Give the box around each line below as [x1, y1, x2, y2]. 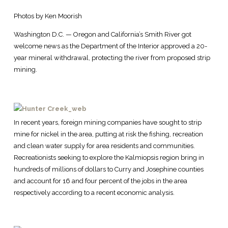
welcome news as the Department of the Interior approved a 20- [13, 42, 207, 50]
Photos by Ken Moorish [13, 12, 82, 20]
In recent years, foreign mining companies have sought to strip [13, 119, 202, 127]
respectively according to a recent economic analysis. [13, 189, 175, 197]
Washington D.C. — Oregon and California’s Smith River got [13, 31, 191, 39]
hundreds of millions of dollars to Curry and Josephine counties [13, 165, 204, 174]
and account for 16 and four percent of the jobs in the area [13, 177, 187, 185]
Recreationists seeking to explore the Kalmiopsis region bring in [13, 154, 204, 162]
